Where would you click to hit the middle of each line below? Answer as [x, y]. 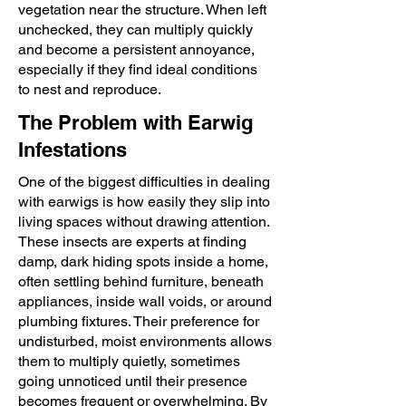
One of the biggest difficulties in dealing [144, 182]
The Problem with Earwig [135, 122]
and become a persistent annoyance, [136, 49]
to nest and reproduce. [90, 89]
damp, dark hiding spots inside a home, [143, 261]
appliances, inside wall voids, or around [145, 301]
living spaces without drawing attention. [144, 222]
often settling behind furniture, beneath [141, 281]
